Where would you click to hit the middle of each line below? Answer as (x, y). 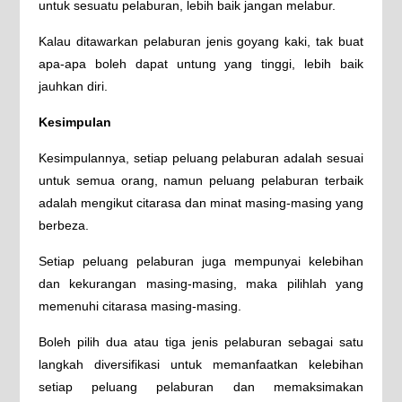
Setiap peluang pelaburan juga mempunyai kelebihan (201, 261)
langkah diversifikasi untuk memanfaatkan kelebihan (201, 364)
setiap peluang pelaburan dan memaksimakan (201, 387)
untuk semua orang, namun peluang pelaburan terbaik (201, 180)
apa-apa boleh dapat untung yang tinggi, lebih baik (201, 64)
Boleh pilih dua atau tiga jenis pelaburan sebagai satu (201, 342)
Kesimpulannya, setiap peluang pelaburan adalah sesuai (201, 158)
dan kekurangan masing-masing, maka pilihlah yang (201, 284)
